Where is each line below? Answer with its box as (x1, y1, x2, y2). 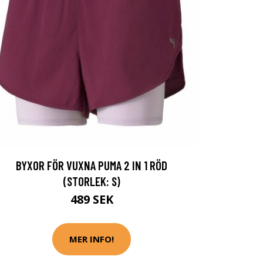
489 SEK (70, 191, 113, 207)
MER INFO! (69, 233, 114, 245)
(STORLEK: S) (63, 173, 120, 188)
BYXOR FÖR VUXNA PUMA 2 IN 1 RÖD (16, 157, 167, 173)
